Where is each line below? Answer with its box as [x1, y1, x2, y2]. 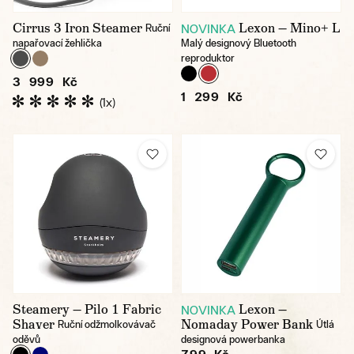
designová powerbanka [181, 333, 285, 345]
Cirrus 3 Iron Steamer [13, 19, 142, 36]
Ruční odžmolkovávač [58, 318, 156, 330]
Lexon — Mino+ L [239, 19, 341, 36]
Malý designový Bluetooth [181, 36, 296, 49]
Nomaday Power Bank [181, 315, 313, 333]
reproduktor [181, 51, 235, 64]
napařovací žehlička [13, 36, 102, 49]
